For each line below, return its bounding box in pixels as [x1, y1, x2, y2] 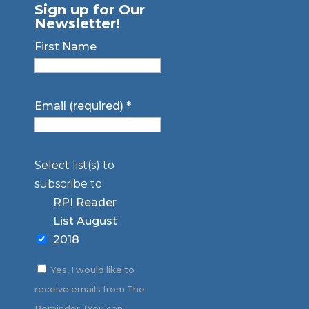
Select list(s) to [34, 159, 114, 172]
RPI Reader [52, 196, 117, 210]
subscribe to [34, 177, 102, 191]
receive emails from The [34, 284, 145, 295]
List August [52, 215, 117, 228]
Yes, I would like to [48, 265, 134, 276]
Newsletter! [34, 15, 120, 32]
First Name [34, 40, 97, 54]
